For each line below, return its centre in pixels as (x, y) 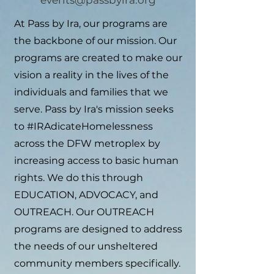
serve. (29, 109)
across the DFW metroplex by (87, 143)
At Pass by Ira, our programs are (91, 24)
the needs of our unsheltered (86, 246)
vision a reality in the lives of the (91, 75)
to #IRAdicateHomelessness (83, 126)
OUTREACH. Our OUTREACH (84, 212)
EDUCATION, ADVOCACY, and (86, 195)
